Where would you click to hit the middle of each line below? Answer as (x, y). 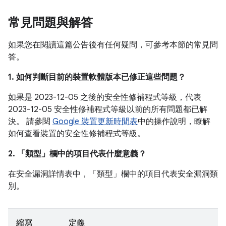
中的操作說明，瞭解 (174, 122)
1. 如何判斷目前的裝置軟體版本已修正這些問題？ (97, 77)
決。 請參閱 (30, 122)
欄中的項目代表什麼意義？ (98, 154)
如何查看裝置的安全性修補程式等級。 (77, 134)
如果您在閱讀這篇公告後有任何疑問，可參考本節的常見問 (113, 45)
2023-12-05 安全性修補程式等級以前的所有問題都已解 (108, 109)
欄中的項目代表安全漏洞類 (169, 174)
